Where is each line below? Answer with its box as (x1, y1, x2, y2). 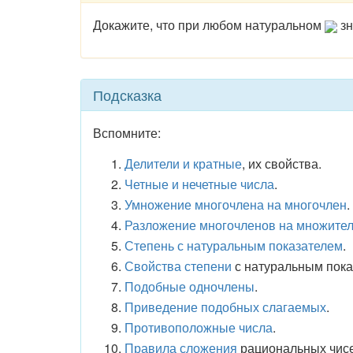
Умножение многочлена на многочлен (124, 195, 347, 214)
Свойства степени (124, 257, 232, 275)
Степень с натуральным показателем (124, 236, 343, 255)
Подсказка (93, 84, 162, 105)
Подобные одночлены (124, 277, 255, 295)
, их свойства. (242, 154, 321, 173)
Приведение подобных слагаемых (124, 298, 326, 316)
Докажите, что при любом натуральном (93, 16, 325, 34)
